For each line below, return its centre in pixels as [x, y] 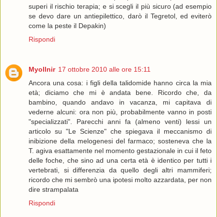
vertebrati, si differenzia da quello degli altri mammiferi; [120, 170]
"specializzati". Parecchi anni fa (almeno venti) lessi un [120, 122]
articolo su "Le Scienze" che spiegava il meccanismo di [120, 132]
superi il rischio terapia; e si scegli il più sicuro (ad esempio [120, 7]
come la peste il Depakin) [67, 26]
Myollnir [42, 70]
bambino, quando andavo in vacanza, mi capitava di [120, 102]
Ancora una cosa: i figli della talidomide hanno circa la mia [120, 83]
